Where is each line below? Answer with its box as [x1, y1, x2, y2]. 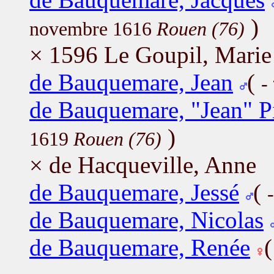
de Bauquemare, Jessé [29, 179, 239, 206]
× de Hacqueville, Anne [29, 151, 256, 178]
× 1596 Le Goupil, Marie [29, 41, 272, 68]
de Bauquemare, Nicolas [29, 206, 264, 233]
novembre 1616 [29, 18, 157, 40]
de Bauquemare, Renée [29, 234, 250, 261]
